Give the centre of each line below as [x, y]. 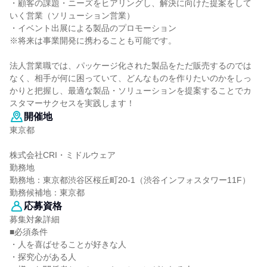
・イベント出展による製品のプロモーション [93, 28]
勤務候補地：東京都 [47, 193]
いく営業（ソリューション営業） [72, 15]
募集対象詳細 [35, 219]
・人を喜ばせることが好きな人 [68, 244]
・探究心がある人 [43, 257]
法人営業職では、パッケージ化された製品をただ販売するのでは [131, 66]
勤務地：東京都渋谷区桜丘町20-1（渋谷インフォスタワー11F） [130, 180]
